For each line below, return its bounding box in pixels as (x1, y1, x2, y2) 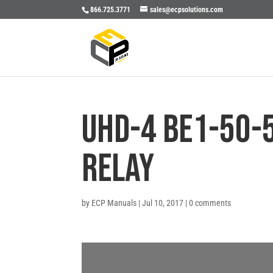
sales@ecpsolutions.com (150, 5, 224, 14)
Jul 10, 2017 (142, 198, 184, 208)
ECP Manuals (91, 198, 137, 208)
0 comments (189, 198, 232, 208)
